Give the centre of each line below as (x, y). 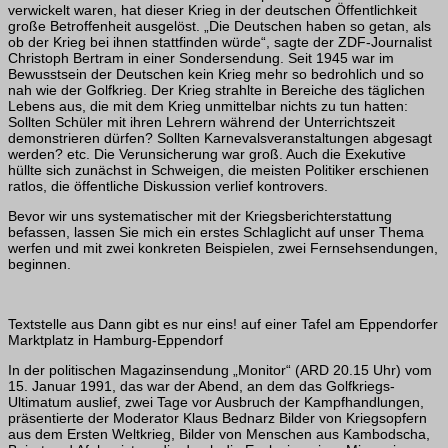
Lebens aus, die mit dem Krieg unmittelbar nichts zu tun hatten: (208, 106)
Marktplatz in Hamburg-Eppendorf (115, 340)
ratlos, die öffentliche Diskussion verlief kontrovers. (168, 186)
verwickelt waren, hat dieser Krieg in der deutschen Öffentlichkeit (212, 10)
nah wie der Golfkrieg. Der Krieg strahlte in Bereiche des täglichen (216, 90)
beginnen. (39, 264)
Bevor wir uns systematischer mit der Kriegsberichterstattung (200, 216)
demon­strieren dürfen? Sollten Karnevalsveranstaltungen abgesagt (220, 138)
